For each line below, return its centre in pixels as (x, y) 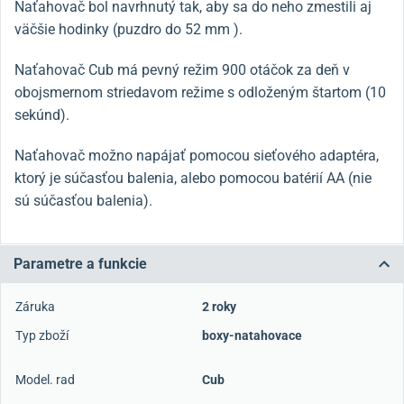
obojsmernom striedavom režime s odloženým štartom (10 (200, 92)
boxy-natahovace (252, 335)
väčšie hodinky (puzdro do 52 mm (122, 29)
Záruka (35, 307)
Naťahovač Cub (66, 70)
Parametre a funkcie (80, 264)
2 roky (219, 307)
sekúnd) (40, 115)
